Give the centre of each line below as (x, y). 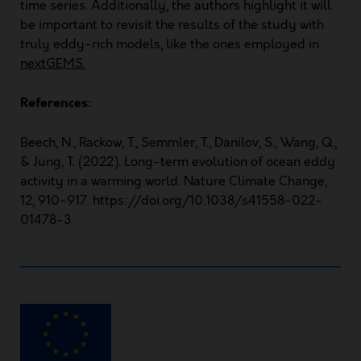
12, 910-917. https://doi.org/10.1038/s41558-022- (171, 201)
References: (56, 103)
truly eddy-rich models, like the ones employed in (170, 44)
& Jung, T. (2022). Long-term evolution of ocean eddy (178, 162)
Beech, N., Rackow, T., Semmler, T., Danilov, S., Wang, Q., (178, 143)
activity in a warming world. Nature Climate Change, (174, 181)
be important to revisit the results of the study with (172, 25)
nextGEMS (52, 64)
